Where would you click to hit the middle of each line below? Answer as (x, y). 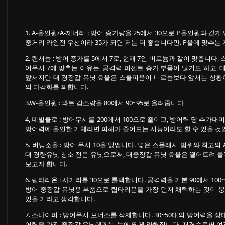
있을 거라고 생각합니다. (60, 199)
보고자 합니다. (46, 164)
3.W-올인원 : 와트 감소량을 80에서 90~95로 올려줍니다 (104, 103)
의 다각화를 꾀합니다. (57, 87)
